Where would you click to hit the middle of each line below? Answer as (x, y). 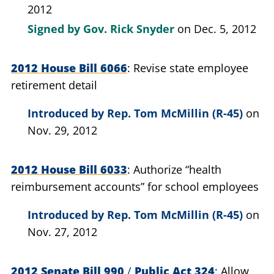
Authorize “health (177, 169)
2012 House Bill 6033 (69, 169)
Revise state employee (191, 68)
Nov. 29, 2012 (62, 130)
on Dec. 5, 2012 (217, 29)
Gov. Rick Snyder (129, 29)
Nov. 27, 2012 (62, 232)
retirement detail (54, 85)
